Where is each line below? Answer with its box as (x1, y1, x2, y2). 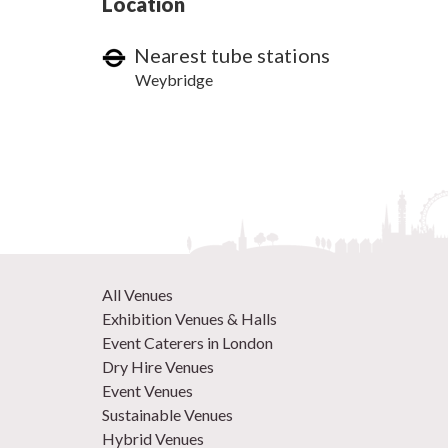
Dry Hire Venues (102, 357, 214, 377)
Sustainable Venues (102, 405, 233, 425)
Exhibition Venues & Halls (102, 309, 277, 329)
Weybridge (135, 70, 213, 90)
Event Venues (102, 381, 193, 401)
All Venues (102, 285, 173, 305)
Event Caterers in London (102, 333, 273, 353)
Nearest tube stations (126, 43, 330, 68)
